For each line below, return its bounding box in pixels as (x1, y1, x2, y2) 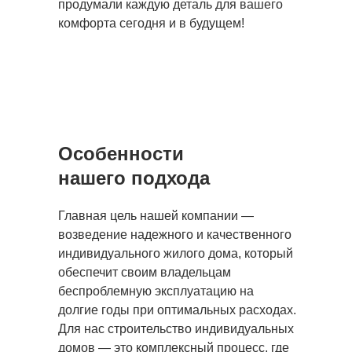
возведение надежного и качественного (58, 227, 291, 241)
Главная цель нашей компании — (58, 208, 254, 222)
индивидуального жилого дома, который (58, 246, 293, 260)
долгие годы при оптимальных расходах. (58, 302, 296, 317)
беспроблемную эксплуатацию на (58, 284, 254, 298)
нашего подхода (58, 167, 210, 189)
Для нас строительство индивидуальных (58, 321, 294, 335)
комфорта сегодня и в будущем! (58, 16, 244, 30)
